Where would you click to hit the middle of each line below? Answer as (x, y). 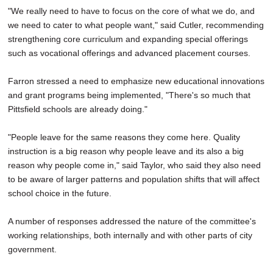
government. (32, 250)
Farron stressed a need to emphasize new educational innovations (136, 81)
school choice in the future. (60, 193)
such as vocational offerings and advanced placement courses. (129, 53)
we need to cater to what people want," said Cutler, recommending (136, 25)
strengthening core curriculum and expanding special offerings (128, 39)
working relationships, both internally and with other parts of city (130, 236)
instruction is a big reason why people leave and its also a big (126, 151)
